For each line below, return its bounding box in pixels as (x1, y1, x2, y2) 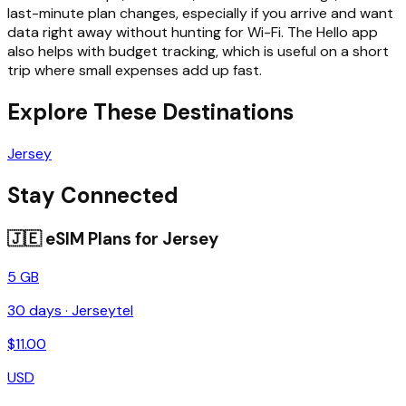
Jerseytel (72, 300, 133, 320)
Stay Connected (7, 180, 179, 209)
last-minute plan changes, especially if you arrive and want (7, 4, 393, 24)
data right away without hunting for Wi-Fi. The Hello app (7, 23, 378, 43)
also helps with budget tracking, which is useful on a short (7, 42, 389, 62)
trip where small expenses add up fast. (7, 61, 262, 81)
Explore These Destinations (7, 98, 294, 127)
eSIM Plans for (42, 227, 162, 250)
